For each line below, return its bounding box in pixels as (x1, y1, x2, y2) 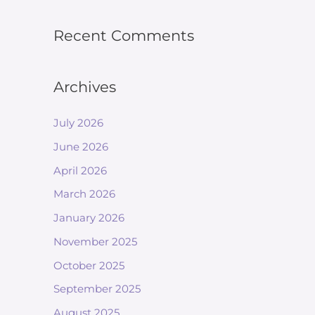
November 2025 (53, 234, 137, 248)
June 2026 (53, 139, 108, 153)
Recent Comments (53, 27, 194, 44)
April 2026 (53, 163, 107, 177)
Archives (53, 78, 116, 96)
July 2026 (53, 116, 103, 129)
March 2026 (53, 187, 115, 201)
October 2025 (53, 258, 124, 272)
